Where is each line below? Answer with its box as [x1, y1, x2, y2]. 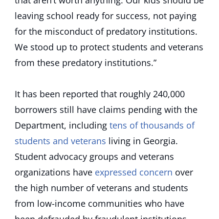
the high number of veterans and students [15, 182, 188, 194]
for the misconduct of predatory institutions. [15, 25, 197, 37]
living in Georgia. [106, 135, 178, 147]
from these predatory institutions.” [15, 57, 156, 68]
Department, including [15, 119, 109, 131]
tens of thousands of [109, 119, 195, 131]
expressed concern [95, 166, 173, 178]
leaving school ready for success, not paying [15, 10, 197, 22]
